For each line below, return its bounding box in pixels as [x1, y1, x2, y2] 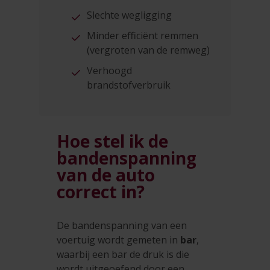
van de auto [57, 163, 155, 187]
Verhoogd [87, 63, 133, 77]
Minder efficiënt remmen [87, 28, 199, 42]
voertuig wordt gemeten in [57, 233, 181, 247]
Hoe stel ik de [57, 130, 169, 153]
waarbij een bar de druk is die [57, 248, 190, 262]
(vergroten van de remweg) [87, 43, 210, 57]
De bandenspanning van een [57, 219, 187, 233]
